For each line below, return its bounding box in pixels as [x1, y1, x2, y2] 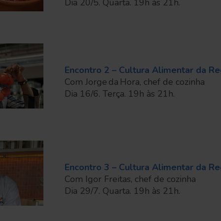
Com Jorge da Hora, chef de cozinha [64, 76, 205, 88]
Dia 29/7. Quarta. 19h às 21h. [64, 185, 180, 197]
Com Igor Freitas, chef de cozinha [64, 173, 196, 185]
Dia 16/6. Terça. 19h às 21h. [64, 88, 175, 100]
